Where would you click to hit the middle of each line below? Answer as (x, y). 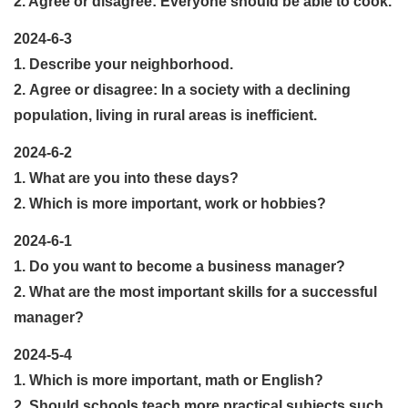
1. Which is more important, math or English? (168, 380)
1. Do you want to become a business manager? (179, 266)
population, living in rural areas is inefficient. (165, 115)
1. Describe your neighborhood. (123, 64)
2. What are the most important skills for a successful (195, 291)
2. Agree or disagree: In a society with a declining (182, 89)
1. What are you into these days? (126, 178)
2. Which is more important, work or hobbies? (170, 203)
